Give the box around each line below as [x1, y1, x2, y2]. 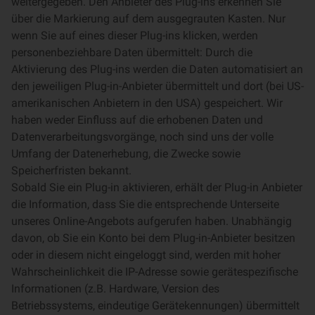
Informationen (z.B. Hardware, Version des [11, 282, 219, 295]
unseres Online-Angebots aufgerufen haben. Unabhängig [11, 214, 292, 228]
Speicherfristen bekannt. [11, 164, 131, 177]
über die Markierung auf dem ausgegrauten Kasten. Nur [11, 12, 285, 25]
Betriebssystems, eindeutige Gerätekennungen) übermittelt [11, 299, 300, 312]
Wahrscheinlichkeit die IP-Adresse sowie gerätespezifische [11, 265, 298, 278]
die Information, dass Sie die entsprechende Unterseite [11, 198, 279, 211]
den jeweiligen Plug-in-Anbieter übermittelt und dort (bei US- [11, 79, 304, 93]
